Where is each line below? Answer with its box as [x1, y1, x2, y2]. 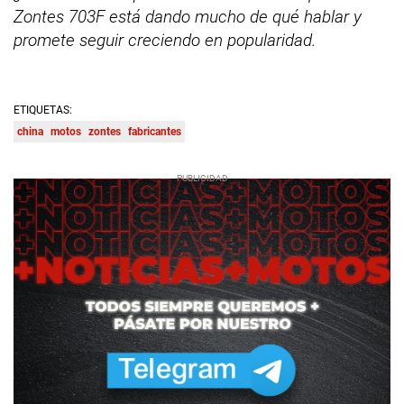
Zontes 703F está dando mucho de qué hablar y [14, 6, 362, 28]
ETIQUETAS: [14, 104, 72, 117]
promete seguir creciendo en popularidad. [14, 30, 316, 51]
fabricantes [128, 125, 181, 139]
